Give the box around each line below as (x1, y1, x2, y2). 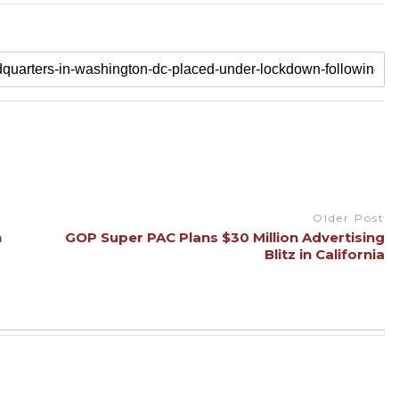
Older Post (312, 211, 385, 224)
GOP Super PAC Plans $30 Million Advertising (64, 228, 385, 246)
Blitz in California (264, 245, 385, 263)
